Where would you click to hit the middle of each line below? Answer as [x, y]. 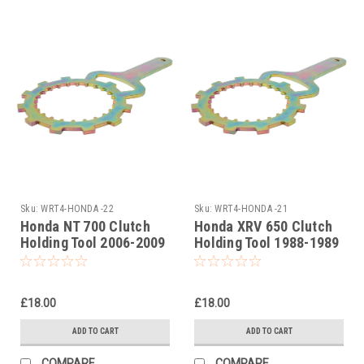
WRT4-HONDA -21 [251, 208]
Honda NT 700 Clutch [85, 226]
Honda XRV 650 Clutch [263, 226]
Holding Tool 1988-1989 [267, 242]
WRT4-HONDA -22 [77, 208]
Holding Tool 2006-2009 [93, 242]
